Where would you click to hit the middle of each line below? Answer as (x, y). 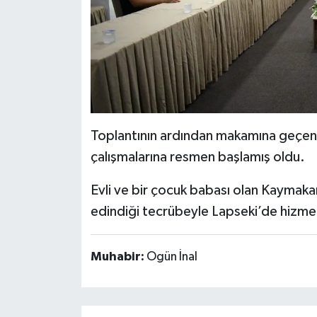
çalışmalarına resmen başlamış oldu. (197, 157)
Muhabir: (118, 257)
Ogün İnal (172, 257)
